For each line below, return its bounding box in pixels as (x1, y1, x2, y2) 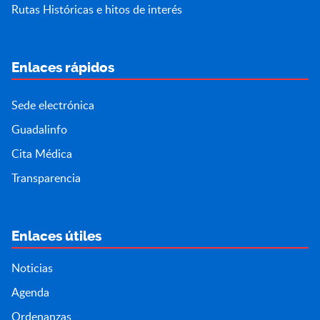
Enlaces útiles (11, 228, 101, 244)
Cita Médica (11, 145, 72, 161)
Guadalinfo (11, 121, 67, 137)
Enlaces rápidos (11, 59, 114, 76)
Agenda (11, 284, 49, 300)
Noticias (11, 259, 53, 276)
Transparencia (11, 169, 81, 186)
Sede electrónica (11, 96, 94, 113)
